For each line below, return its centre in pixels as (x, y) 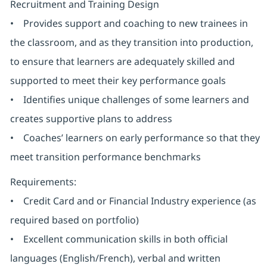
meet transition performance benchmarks (105, 157)
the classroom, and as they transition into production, (131, 43)
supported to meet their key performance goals (118, 81)
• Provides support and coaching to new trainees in (129, 24)
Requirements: (43, 182)
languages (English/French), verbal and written (115, 258)
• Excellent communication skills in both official (119, 239)
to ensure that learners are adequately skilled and (122, 62)
